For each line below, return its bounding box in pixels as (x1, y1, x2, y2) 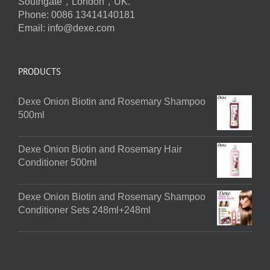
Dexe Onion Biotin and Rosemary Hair (18, 143, 182, 154)
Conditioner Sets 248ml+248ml (18, 204, 151, 215)
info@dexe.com (48, 22, 115, 33)
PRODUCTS (18, 65, 61, 77)
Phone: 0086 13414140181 (18, 9, 135, 20)
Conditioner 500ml (18, 157, 97, 168)
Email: (18, 22, 48, 33)
